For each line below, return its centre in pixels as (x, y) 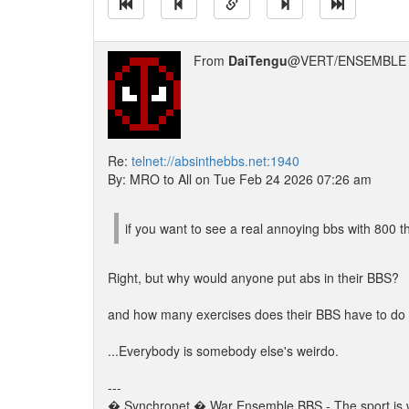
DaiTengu (258, 60)
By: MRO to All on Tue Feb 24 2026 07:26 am (240, 179)
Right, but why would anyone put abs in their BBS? (253, 278)
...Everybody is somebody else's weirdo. (223, 351)
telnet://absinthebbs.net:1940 (215, 161)
